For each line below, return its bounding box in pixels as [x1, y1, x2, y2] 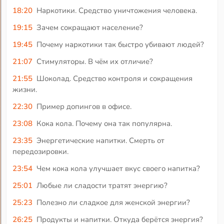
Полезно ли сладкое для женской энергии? [36, 197, 190, 207]
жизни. [12, 84, 37, 94]
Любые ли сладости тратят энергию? [36, 180, 167, 190]
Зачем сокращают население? [36, 22, 143, 32]
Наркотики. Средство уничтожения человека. [36, 5, 197, 15]
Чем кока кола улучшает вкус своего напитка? [36, 163, 200, 173]
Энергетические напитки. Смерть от [36, 135, 164, 145]
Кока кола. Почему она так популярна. [36, 118, 172, 128]
